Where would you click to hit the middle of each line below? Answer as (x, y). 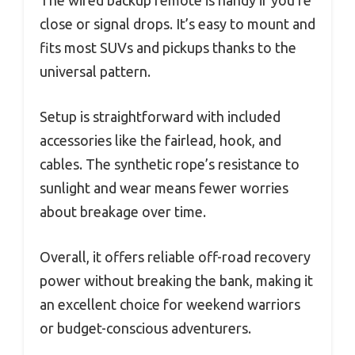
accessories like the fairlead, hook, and (160, 140)
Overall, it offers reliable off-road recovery (175, 256)
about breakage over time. (123, 211)
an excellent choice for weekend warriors (170, 304)
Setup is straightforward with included (160, 116)
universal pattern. (95, 71)
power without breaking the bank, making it (176, 280)
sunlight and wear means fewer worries (164, 187)
